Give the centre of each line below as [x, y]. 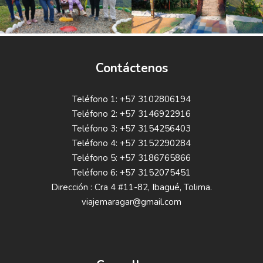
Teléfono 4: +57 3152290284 [131, 144]
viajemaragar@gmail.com [131, 202]
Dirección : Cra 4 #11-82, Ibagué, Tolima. [131, 188]
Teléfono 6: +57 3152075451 [131, 173]
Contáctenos [131, 68]
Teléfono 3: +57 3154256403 [131, 129]
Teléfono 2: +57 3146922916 [131, 114]
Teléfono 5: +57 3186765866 [131, 158]
